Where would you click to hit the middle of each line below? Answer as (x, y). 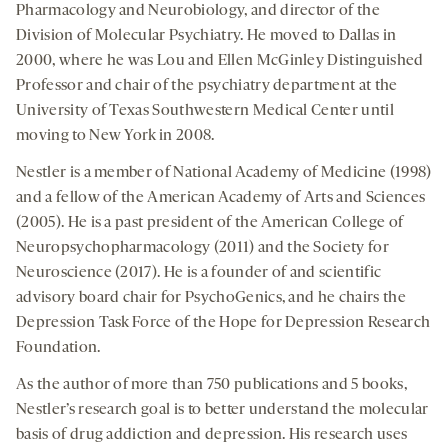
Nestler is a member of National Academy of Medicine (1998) (224, 173)
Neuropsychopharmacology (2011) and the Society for (203, 248)
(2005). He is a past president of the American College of (210, 223)
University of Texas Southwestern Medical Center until (205, 111)
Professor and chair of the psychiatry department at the (207, 86)
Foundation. (58, 348)
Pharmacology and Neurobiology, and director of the (198, 11)
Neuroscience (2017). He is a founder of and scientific (199, 273)
